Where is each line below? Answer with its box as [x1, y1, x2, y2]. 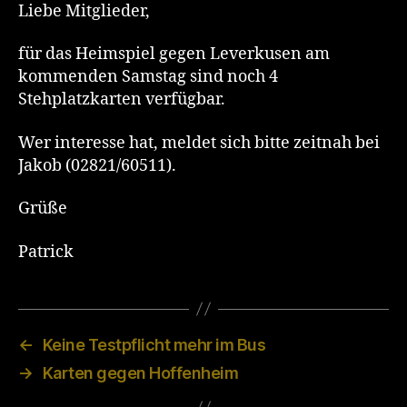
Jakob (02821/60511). [18, 154, 176, 176]
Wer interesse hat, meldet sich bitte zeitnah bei [18, 132, 380, 154]
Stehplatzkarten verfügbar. [18, 89, 225, 110]
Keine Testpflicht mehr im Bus [42, 334, 266, 354]
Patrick [18, 241, 74, 263]
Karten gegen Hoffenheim [42, 362, 239, 382]
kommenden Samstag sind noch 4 [18, 66, 278, 87]
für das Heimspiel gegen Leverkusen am [18, 44, 330, 65]
